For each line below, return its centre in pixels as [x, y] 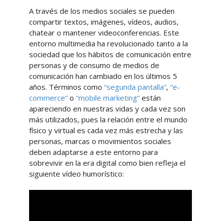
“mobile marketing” [108, 98]
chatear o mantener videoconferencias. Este [104, 33]
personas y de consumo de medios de [94, 65]
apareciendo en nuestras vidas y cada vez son [107, 109]
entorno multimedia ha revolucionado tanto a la [108, 43]
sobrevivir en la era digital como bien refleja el [107, 163]
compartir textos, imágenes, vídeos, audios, [104, 22]
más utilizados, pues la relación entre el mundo [108, 119]
